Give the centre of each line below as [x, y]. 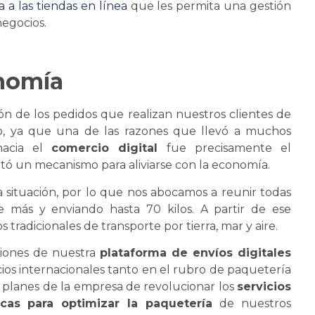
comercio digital [105, 148]
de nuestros [252, 304]
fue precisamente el [225, 148]
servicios [264, 287]
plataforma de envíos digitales [196, 253]
